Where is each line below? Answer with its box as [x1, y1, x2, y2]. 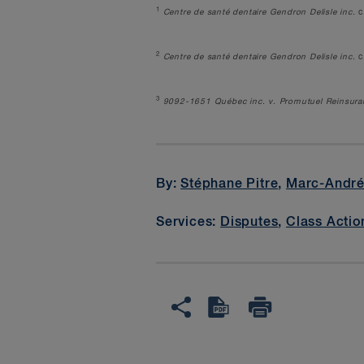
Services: [156, 215, 221, 229]
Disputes [220, 215, 279, 229]
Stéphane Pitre [180, 178, 279, 192]
